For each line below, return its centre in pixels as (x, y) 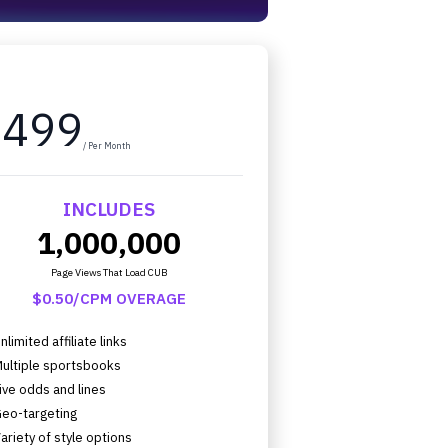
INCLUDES (109, 209)
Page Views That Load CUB (109, 272)
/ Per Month (107, 145)
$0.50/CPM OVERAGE (109, 298)
